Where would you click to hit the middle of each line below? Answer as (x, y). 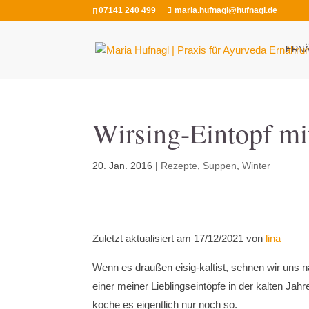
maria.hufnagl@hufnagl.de (226, 10)
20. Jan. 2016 (123, 166)
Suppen (220, 166)
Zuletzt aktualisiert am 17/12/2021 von (179, 238)
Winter (257, 166)
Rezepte (179, 166)
